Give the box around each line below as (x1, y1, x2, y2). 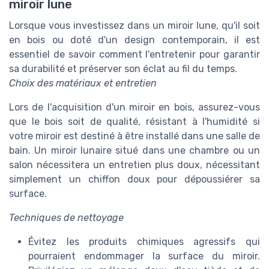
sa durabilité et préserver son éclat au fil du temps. (9, 63, 237, 75)
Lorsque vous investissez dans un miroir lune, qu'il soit (9, 20, 260, 32)
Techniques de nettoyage (9, 212, 124, 224)
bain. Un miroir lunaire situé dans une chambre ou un (9, 145, 260, 157)
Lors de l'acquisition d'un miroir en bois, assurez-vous (9, 101, 260, 113)
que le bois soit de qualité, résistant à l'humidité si (9, 116, 260, 128)
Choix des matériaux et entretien (9, 77, 157, 89)
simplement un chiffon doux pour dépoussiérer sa (9, 174, 260, 186)
